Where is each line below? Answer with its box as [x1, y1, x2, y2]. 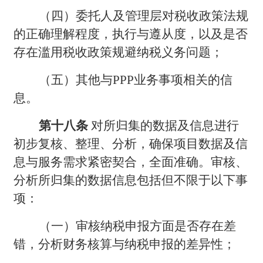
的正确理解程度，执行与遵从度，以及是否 [14, 26, 248, 41]
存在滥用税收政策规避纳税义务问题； [14, 45, 224, 59]
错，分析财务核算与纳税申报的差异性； [14, 237, 236, 251]
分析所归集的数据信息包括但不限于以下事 [14, 173, 248, 187]
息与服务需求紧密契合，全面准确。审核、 [14, 154, 248, 169]
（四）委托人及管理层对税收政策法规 [39, 8, 249, 23]
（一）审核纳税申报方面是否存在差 [39, 218, 237, 233]
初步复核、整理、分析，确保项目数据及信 [14, 136, 248, 151]
